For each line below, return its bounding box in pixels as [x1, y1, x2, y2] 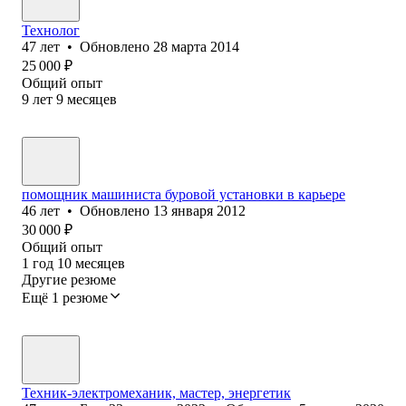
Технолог [22, 22, 80, 38]
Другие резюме [22, 271, 116, 287]
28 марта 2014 [153, 38, 239, 54]
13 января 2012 [153, 202, 246, 218]
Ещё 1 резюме [22, 289, 108, 305]
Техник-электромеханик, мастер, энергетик [22, 384, 291, 401]
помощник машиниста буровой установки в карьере [22, 186, 345, 202]
